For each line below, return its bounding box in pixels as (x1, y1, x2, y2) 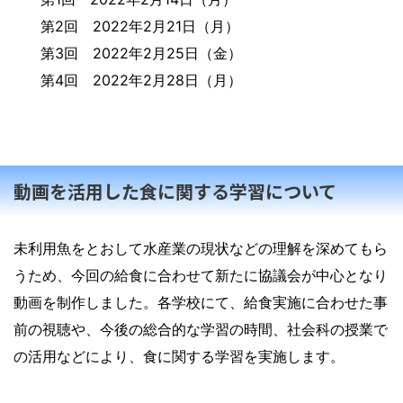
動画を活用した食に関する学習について (13, 178, 336, 205)
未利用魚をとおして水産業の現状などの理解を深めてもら (13, 239, 388, 258)
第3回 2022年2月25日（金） (40, 44, 242, 63)
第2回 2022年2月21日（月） (40, 17, 239, 36)
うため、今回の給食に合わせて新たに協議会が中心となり (13, 266, 388, 285)
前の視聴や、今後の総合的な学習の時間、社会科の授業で (13, 320, 388, 339)
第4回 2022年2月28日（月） (40, 71, 242, 90)
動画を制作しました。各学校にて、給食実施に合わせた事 (13, 293, 388, 312)
